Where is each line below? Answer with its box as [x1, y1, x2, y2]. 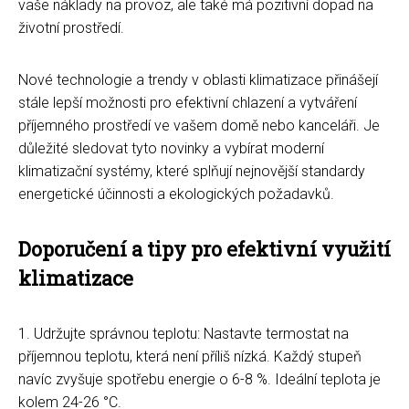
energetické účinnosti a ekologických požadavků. [18, 184, 334, 203]
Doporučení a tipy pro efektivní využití [18, 235, 391, 262]
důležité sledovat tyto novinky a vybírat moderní [18, 139, 324, 157]
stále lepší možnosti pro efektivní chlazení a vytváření [18, 93, 357, 111]
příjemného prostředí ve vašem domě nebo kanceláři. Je [18, 116, 380, 134]
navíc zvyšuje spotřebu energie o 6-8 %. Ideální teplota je [18, 370, 381, 388]
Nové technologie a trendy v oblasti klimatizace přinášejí [18, 70, 378, 89]
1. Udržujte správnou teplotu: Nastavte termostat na [18, 324, 349, 342]
